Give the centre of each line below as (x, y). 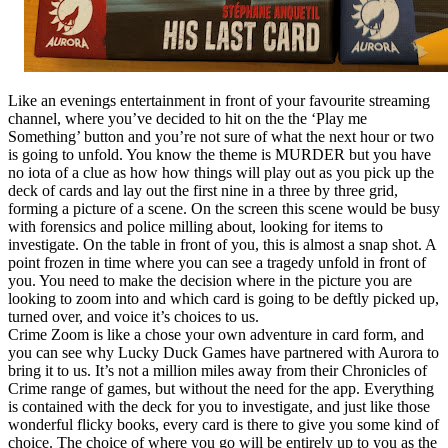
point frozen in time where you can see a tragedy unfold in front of (217, 262)
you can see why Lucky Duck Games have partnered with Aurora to (223, 352)
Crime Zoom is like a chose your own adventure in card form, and (216, 334)
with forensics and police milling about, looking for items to (195, 226)
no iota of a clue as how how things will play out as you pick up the (221, 172)
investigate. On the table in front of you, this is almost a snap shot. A (222, 244)
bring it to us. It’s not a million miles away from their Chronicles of (217, 370)
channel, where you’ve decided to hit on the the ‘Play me (187, 118)
